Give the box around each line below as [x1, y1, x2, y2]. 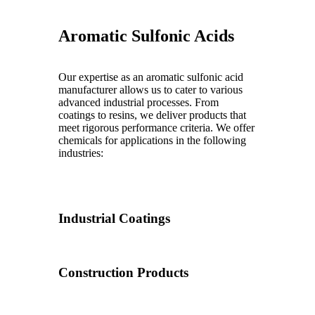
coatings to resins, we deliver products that [58, 109, 246, 122]
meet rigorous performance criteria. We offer [58, 122, 255, 134]
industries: [58, 147, 103, 160]
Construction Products [58, 265, 188, 281]
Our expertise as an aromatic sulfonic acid [58, 71, 243, 84]
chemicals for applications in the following [58, 134, 246, 147]
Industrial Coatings [58, 210, 170, 226]
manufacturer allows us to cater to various [58, 84, 243, 96]
